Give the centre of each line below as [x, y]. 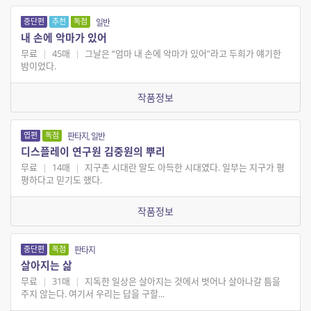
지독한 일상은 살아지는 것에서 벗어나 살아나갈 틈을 [181, 281]
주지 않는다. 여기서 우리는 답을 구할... [93, 294]
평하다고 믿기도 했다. [61, 180]
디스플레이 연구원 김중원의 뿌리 [93, 152]
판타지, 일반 [86, 137]
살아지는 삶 [47, 266]
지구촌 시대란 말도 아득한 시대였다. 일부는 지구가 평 [183, 168]
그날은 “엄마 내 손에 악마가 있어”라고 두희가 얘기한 [182, 54]
